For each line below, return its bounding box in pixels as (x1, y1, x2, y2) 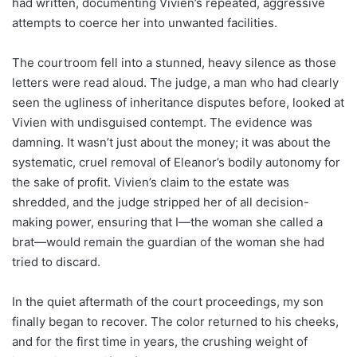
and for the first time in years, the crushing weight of (12, 333, 308, 349)
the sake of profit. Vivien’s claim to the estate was (12, 174, 289, 190)
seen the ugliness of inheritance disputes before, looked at (12, 94, 344, 110)
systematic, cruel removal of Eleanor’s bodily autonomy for (12, 154, 340, 170)
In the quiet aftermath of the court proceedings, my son (12, 293, 324, 309)
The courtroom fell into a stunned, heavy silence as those (12, 54, 336, 70)
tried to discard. (12, 253, 100, 269)
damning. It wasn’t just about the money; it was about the (12, 134, 331, 150)
